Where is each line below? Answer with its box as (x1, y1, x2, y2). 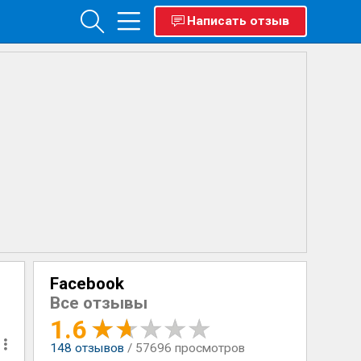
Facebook (49, 274, 124, 293)
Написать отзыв (186, 14, 289, 28)
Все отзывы (49, 293, 147, 313)
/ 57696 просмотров (127, 341, 245, 355)
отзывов (71, 341, 124, 355)
